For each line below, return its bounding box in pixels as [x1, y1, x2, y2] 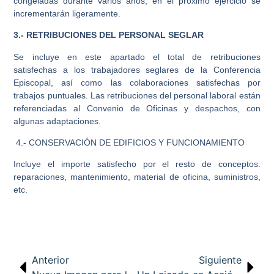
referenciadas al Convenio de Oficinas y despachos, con [13, 103, 261, 113]
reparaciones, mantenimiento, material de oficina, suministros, [13, 172, 261, 182]
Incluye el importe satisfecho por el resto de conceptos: [13, 159, 261, 169]
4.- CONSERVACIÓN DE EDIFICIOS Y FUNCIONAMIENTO [16, 137, 245, 147]
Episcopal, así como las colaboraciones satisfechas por [13, 77, 261, 87]
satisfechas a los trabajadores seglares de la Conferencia [13, 64, 261, 75]
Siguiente [198, 254, 242, 267]
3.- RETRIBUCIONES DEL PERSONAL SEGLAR [13, 30, 204, 40]
